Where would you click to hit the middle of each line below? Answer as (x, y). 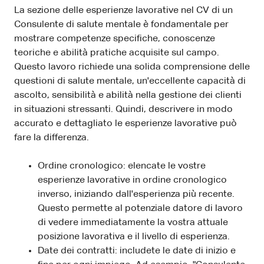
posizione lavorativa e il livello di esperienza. (134, 237)
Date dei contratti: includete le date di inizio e (137, 251)
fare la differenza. (52, 138)
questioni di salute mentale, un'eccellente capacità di (130, 81)
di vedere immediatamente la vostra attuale (133, 222)
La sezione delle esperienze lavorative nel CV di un (123, 10)
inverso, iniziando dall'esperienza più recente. (136, 194)
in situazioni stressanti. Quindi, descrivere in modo (123, 109)
